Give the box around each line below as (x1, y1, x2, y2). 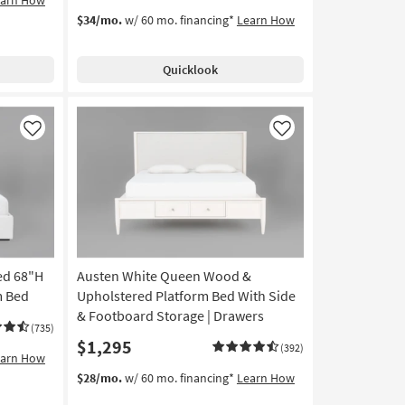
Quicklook (162, 61, 218, 78)
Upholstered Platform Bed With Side (76, 286, 296, 305)
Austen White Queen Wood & (76, 266, 251, 285)
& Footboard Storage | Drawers (76, 306, 264, 325)
